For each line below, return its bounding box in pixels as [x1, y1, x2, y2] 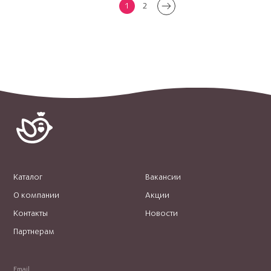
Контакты [13, 208, 48, 218]
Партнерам [13, 226, 54, 237]
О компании [13, 190, 59, 200]
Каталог [13, 172, 42, 182]
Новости [145, 208, 178, 218]
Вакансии [145, 172, 181, 182]
